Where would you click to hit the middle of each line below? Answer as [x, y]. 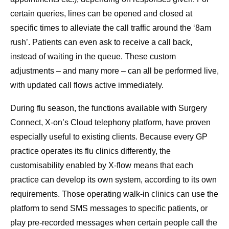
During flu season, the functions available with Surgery [109, 108]
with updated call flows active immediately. [87, 85]
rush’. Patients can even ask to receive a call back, [101, 42]
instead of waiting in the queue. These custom [93, 57]
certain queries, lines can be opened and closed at [101, 14]
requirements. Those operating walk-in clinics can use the [114, 194]
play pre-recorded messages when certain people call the [114, 223]
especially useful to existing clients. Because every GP [109, 137]
